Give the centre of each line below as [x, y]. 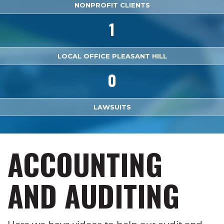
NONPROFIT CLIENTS [112, 5]
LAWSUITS [112, 107]
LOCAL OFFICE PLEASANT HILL [112, 56]
